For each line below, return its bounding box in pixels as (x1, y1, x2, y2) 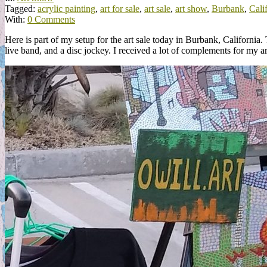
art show (175, 3, 207, 14)
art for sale (100, 3, 139, 14)
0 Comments (27, 14, 75, 24)
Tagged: (5, 3, 35, 14)
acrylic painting (38, 3, 95, 14)
